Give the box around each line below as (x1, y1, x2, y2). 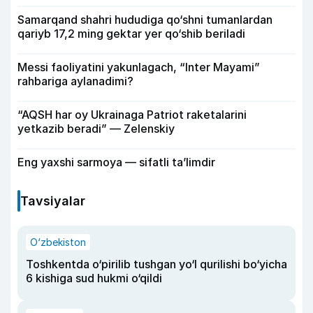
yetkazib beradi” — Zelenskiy (17, 122, 175, 136)
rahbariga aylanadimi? (17, 74, 133, 88)
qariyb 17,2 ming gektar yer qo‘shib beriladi (17, 27, 245, 41)
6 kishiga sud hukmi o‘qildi (26, 271, 162, 285)
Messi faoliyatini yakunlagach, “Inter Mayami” (17, 60, 260, 74)
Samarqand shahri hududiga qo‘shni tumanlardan (17, 13, 272, 27)
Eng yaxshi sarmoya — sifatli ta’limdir (17, 155, 215, 169)
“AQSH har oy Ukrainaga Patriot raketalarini (17, 108, 247, 122)
